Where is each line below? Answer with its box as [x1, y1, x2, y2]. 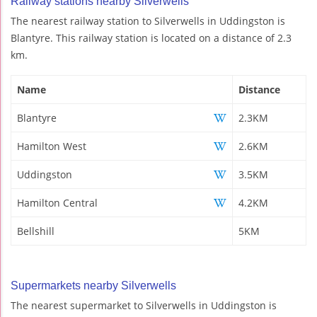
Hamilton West [17, 139, 86, 153]
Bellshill [17, 224, 54, 238]
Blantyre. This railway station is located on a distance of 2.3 [11, 30, 292, 45]
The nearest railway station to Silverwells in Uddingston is [11, 13, 285, 28]
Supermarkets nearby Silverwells [11, 279, 176, 292]
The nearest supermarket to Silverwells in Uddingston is [11, 298, 277, 312]
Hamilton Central [17, 195, 98, 209]
